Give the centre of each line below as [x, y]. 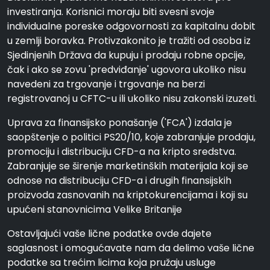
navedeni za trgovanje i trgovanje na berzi [106, 84]
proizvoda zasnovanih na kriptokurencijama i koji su [127, 195]
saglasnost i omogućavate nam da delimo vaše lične [131, 248]
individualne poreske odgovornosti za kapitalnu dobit [131, 26]
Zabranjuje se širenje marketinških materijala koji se [128, 166]
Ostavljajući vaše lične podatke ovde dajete [109, 234]
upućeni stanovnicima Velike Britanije [95, 209]
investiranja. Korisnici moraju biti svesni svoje [111, 12]
